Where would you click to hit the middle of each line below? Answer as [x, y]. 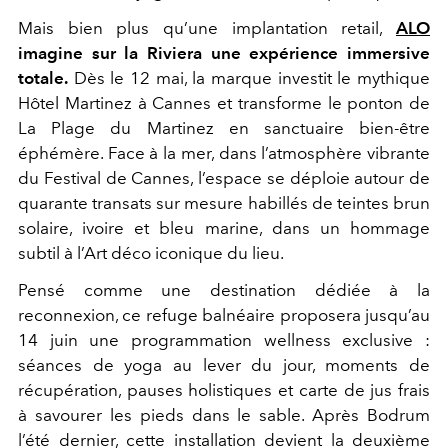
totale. [43, 77]
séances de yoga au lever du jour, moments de [224, 364]
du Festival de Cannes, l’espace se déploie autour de [224, 177]
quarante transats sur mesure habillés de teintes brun [224, 202]
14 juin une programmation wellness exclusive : [224, 339]
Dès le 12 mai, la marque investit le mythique [249, 77]
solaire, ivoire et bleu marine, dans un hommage [224, 227]
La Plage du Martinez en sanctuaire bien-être [224, 127]
